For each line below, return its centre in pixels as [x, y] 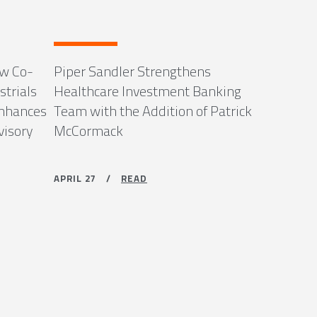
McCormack [88, 131]
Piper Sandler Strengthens [132, 71]
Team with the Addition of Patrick [153, 111]
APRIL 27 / [87, 178]
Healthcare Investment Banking [148, 91]
